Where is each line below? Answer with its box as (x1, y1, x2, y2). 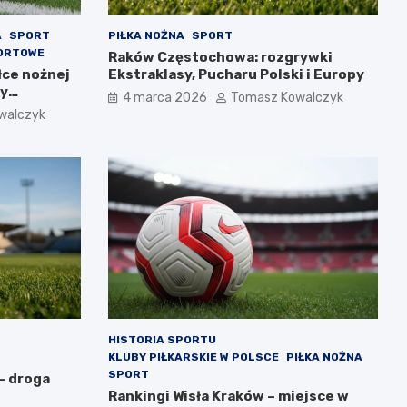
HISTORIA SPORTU (107, 333, 216, 347)
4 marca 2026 (122, 89, 207, 105)
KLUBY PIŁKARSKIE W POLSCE (107, 351, 279, 364)
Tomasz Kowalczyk (230, 89, 343, 105)
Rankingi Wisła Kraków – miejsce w (107, 388, 349, 405)
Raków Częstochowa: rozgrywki (107, 48, 333, 65)
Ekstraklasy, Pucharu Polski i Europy (107, 65, 364, 83)
